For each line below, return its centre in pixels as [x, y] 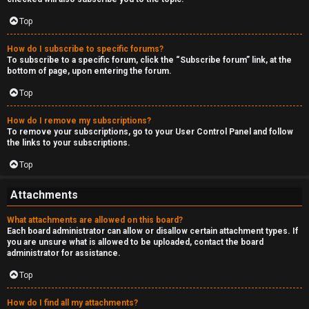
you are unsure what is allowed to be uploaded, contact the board [135, 242]
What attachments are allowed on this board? [95, 220]
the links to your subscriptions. [69, 143]
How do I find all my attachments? [72, 303]
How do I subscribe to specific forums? [85, 49]
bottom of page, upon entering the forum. [89, 71]
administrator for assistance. [64, 253]
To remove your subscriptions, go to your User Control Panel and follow [150, 132]
